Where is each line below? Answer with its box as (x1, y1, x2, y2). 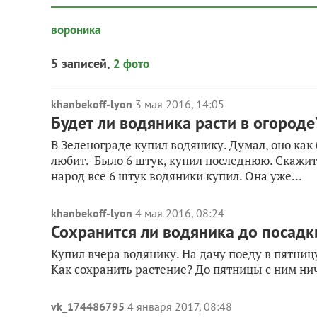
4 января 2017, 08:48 (127, 299, 232, 313)
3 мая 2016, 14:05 (135, 97, 224, 111)
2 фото (113, 56, 149, 71)
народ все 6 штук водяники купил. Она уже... (51, 168, 302, 184)
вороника (51, 22, 100, 38)
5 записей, (51, 55, 113, 71)
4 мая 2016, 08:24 (135, 206, 224, 220)
